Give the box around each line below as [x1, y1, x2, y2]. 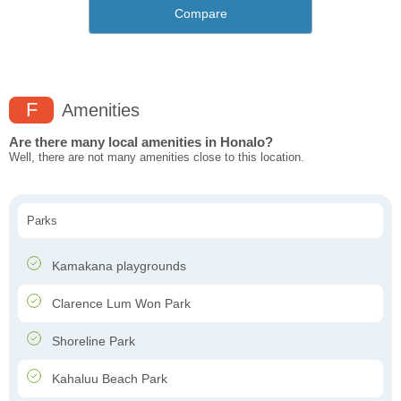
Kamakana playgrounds [48, 259, 186, 274]
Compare [174, 6, 227, 21]
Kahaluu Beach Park [48, 371, 167, 387]
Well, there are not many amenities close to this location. [9, 150, 304, 165]
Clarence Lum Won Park [48, 296, 191, 311]
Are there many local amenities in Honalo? [9, 134, 273, 150]
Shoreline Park [48, 334, 135, 349]
